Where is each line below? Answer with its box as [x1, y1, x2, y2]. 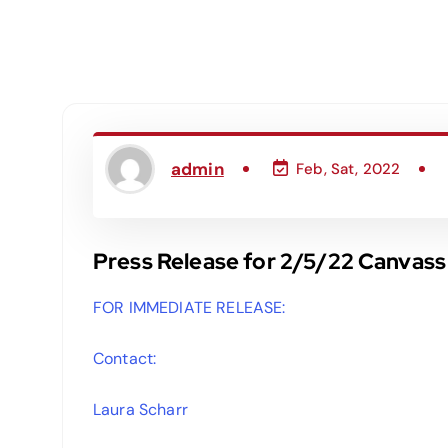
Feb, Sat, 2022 [296, 159, 401, 180]
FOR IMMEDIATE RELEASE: [93, 297, 290, 319]
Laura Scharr [93, 399, 197, 421]
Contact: [93, 348, 161, 370]
